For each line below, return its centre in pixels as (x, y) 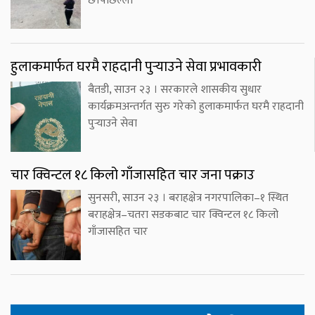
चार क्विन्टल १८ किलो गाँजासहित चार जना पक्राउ (133, 175)
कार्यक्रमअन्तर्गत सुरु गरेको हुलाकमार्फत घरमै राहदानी (196, 107)
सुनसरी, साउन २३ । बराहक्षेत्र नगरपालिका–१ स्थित (188, 198)
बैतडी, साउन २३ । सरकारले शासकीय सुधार (175, 90)
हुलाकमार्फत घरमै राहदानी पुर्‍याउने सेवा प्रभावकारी (136, 67)
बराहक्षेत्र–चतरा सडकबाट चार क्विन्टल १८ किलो (183, 215)
